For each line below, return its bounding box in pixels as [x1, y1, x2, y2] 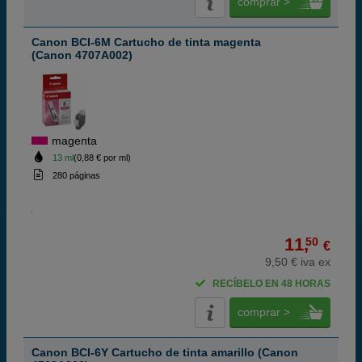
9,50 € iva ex [265, 255, 330, 268]
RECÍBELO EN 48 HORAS [213, 278, 330, 289]
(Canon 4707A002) [32, 48, 133, 61]
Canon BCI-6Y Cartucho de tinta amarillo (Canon [32, 346, 298, 359]
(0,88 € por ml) [73, 153, 131, 162]
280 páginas [52, 170, 100, 180]
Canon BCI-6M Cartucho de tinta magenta [32, 36, 261, 48]
